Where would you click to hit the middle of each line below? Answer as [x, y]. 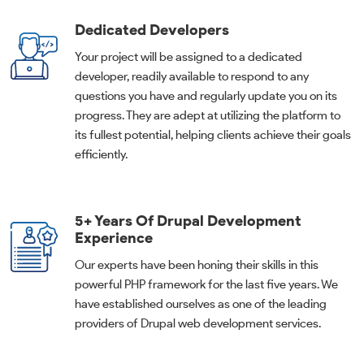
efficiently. [101, 154]
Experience [114, 238]
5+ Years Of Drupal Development [188, 221]
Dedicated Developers [152, 30]
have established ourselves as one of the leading [201, 303]
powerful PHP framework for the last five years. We [206, 284]
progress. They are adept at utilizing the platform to [208, 115]
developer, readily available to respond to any [192, 76]
